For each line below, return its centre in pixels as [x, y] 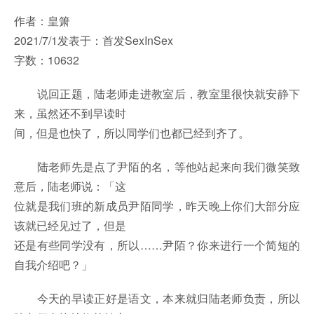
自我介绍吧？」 [53, 265]
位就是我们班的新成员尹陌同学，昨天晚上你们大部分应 [157, 206]
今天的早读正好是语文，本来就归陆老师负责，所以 [157, 299]
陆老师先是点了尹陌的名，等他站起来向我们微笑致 [157, 167]
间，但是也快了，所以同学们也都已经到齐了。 [132, 133]
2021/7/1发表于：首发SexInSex [94, 41]
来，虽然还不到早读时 [70, 114]
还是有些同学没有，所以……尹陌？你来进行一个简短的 [157, 245]
